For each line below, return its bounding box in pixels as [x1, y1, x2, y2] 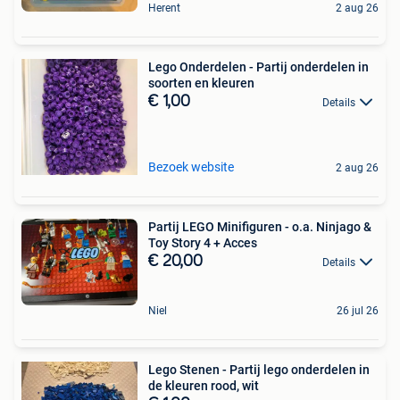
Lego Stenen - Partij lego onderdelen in [148, 362, 370, 378]
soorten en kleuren [148, 75, 254, 90]
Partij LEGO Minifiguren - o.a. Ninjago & [148, 219, 371, 234]
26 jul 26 [337, 304, 379, 318]
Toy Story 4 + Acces [148, 235, 257, 250]
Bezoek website [148, 159, 234, 174]
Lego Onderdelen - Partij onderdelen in [148, 59, 369, 74]
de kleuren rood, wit [148, 379, 259, 394]
